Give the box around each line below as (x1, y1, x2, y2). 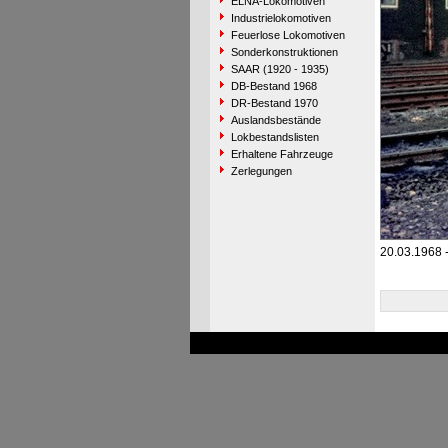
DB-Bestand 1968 (230, 80, 317, 92)
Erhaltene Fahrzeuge (230, 148, 333, 160)
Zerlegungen (230, 165, 292, 177)
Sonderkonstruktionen (230, 46, 338, 58)
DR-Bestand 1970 (230, 97, 318, 109)
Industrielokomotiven (230, 12, 331, 24)
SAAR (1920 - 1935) (230, 63, 329, 75)
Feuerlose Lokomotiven (230, 29, 345, 41)
